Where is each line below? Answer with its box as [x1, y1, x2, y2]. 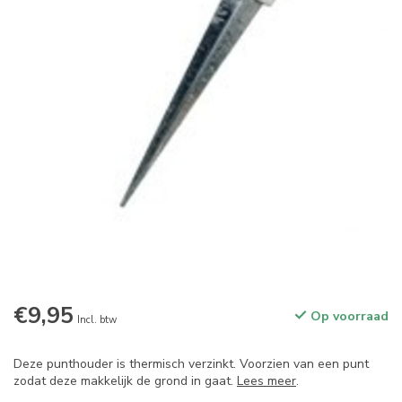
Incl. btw [77, 313, 117, 328]
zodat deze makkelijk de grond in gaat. [13, 372, 237, 390]
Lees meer [237, 372, 296, 390]
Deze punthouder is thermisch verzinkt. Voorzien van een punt [13, 355, 369, 373]
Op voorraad [307, 308, 389, 326]
